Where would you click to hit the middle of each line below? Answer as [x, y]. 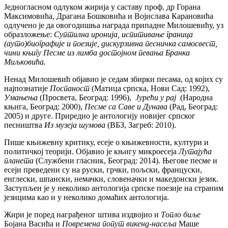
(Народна [194, 97]
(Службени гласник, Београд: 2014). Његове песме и [125, 160]
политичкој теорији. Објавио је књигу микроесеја [91, 151]
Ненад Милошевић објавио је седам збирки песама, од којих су [113, 79]
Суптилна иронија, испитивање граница [123, 34]
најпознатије [27, 88]
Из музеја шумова [75, 125]
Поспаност [70, 88]
